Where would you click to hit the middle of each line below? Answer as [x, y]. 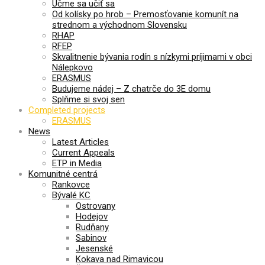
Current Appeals [83, 152]
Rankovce [71, 184]
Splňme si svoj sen [88, 99]
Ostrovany [96, 206]
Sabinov [91, 237]
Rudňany [92, 227]
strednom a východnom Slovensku [119, 25]
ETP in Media [77, 163]
